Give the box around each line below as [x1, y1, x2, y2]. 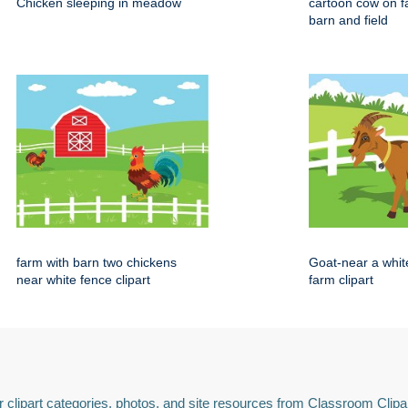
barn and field [309, 13, 388, 28]
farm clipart [309, 272, 373, 288]
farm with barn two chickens [16, 255, 177, 270]
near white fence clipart [16, 272, 150, 288]
